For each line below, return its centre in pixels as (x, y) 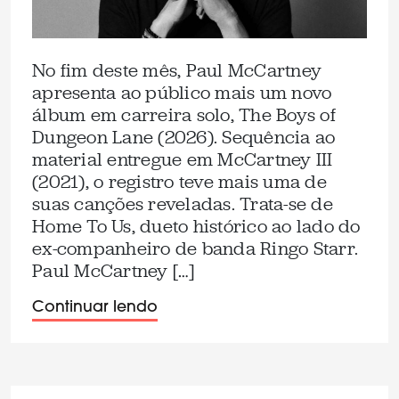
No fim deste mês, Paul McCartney (177, 71)
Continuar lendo (95, 308)
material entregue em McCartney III (183, 160)
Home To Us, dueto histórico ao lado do (196, 227)
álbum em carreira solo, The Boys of (184, 115)
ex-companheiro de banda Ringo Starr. (195, 249)
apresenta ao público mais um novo (182, 93)
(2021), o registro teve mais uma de (179, 182)
